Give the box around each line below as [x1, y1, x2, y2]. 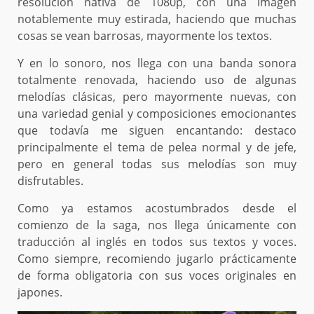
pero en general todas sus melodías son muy [18, 156, 296, 172]
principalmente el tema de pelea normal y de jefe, [18, 139, 296, 155]
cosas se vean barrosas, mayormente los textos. [18, 27, 272, 43]
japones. [18, 284, 62, 300]
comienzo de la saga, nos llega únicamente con [18, 217, 296, 233]
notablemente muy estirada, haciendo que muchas [18, 11, 296, 27]
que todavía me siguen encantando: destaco [18, 122, 296, 138]
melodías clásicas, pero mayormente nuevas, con [18, 88, 296, 104]
